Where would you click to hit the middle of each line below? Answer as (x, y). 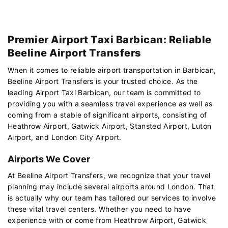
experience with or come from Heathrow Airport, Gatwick (107, 220)
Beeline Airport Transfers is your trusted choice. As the (103, 81)
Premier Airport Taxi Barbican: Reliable (110, 39)
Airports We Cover (49, 159)
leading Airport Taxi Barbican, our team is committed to (104, 92)
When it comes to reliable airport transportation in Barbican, (112, 70)
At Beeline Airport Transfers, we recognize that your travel (109, 175)
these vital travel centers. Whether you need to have (99, 209)
